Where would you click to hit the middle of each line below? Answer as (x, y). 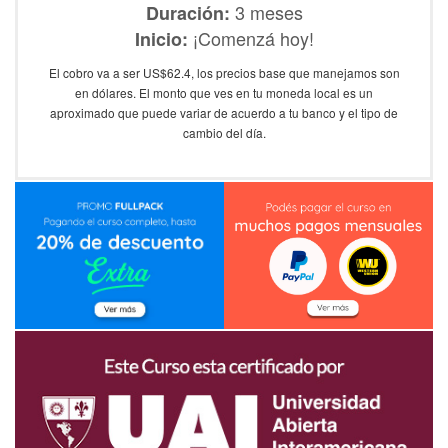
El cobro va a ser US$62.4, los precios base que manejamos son (224, 72)
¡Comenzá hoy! (250, 37)
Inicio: (161, 38)
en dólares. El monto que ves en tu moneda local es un (224, 92)
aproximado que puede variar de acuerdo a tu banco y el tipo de (224, 112)
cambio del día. (224, 132)
